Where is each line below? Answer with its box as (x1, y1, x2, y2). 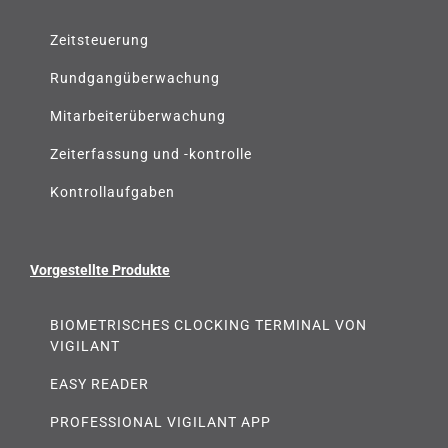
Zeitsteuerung (50, 31, 149, 48)
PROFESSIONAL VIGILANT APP (50, 413, 271, 430)
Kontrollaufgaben (50, 183, 175, 200)
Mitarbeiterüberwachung (50, 107, 226, 124)
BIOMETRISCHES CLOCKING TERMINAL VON (50, 316, 367, 333)
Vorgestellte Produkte (30, 261, 170, 278)
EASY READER (50, 375, 149, 392)
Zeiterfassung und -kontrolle (50, 145, 252, 162)
